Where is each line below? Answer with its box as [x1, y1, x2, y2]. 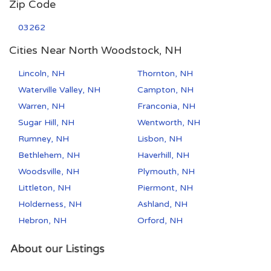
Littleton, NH [18, 183, 71, 194]
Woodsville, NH [18, 166, 79, 177]
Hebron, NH [18, 215, 67, 226]
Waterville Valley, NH [18, 85, 100, 96]
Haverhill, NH [137, 150, 190, 161]
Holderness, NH [18, 199, 82, 210]
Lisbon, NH [137, 134, 183, 145]
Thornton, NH [137, 68, 194, 79]
